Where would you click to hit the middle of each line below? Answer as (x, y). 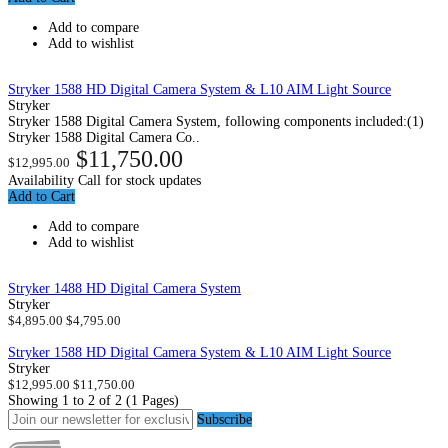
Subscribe (224, 419)
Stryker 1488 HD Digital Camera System (124, 288)
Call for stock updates (139, 180)
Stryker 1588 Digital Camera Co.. (104, 137)
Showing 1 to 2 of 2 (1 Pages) (93, 400)
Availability (43, 180)
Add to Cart (41, 196)
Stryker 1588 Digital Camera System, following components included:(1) (216, 121)
